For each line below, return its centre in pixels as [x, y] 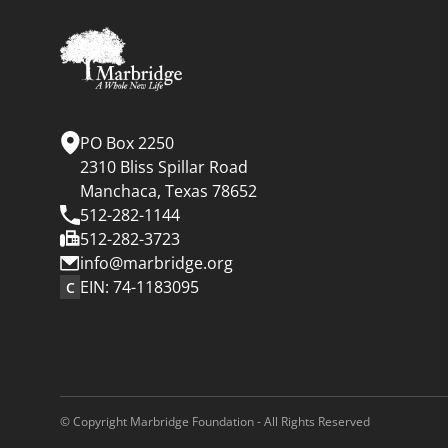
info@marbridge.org [157, 263]
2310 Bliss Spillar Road [164, 167]
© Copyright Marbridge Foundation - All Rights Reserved [215, 422]
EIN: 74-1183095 [140, 287]
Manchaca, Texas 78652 [169, 191]
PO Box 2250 [132, 143]
